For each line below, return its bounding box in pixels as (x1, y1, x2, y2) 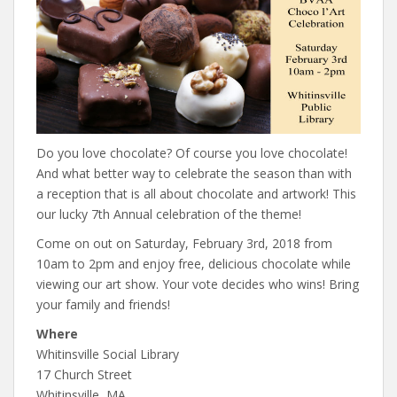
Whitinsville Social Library (36, 345, 179, 362)
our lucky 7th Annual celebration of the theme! (36, 205, 301, 222)
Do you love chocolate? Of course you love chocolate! (36, 144, 347, 161)
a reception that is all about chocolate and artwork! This (36, 184, 356, 202)
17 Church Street (36, 365, 132, 383)
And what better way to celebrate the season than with (36, 164, 352, 182)
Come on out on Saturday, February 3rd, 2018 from (36, 234, 332, 252)
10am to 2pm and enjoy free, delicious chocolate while (36, 254, 351, 272)
